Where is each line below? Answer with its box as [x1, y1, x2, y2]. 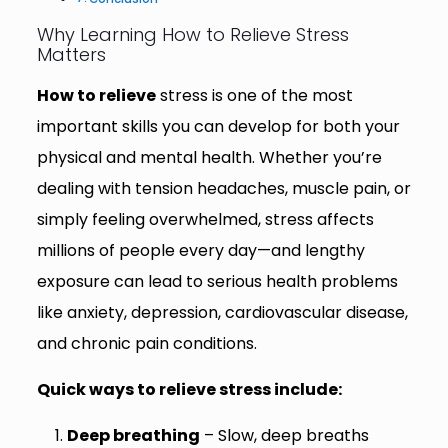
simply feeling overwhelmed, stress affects [36, 208, 374, 232]
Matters [36, 42, 106, 68]
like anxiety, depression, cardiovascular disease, [36, 301, 408, 325]
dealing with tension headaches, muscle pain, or [36, 177, 411, 201]
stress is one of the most [155, 84, 353, 108]
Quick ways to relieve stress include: [36, 378, 342, 402]
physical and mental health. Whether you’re [36, 146, 382, 170]
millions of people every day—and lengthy [36, 239, 365, 263]
